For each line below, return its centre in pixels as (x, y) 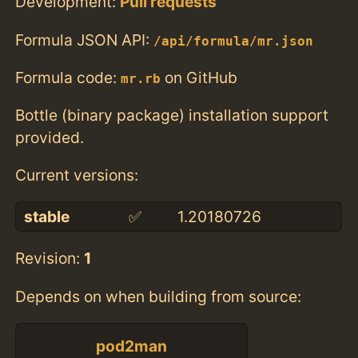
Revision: (50, 259)
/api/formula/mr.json (234, 41)
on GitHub (199, 77)
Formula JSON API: (85, 40)
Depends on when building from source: (159, 296)
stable (46, 217)
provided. (50, 137)
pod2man (132, 346)
